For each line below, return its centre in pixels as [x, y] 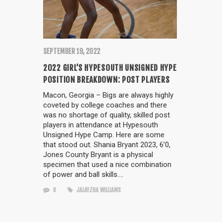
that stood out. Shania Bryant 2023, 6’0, [107, 144]
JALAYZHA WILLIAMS [98, 190]
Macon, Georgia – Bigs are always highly [108, 95]
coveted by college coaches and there [105, 105]
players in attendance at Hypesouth [101, 125]
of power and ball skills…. [83, 174]
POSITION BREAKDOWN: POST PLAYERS [107, 80]
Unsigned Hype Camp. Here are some [104, 135]
